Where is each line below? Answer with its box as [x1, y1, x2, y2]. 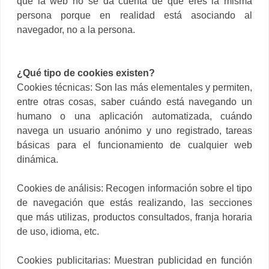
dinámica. [17, 154, 58, 165]
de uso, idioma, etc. [17, 226, 99, 237]
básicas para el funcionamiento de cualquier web [17, 139, 252, 150]
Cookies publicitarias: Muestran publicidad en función [17, 255, 252, 265]
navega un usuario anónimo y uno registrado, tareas [17, 125, 252, 136]
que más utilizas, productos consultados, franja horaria [17, 211, 252, 222]
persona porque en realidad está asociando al [17, 10, 252, 20]
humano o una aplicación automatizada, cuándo [17, 110, 252, 121]
